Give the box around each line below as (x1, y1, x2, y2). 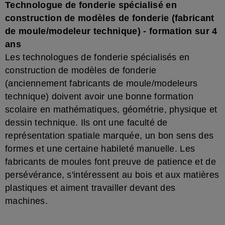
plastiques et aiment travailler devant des (5, 183, 176, 193)
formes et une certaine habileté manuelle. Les (5, 144, 195, 154)
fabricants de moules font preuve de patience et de (5, 157, 216, 167)
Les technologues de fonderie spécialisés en (5, 52, 190, 62)
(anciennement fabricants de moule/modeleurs (5, 78, 198, 88)
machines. (5, 196, 48, 206)
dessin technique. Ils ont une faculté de (5, 118, 168, 128)
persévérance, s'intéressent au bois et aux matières (5, 170, 219, 180)
